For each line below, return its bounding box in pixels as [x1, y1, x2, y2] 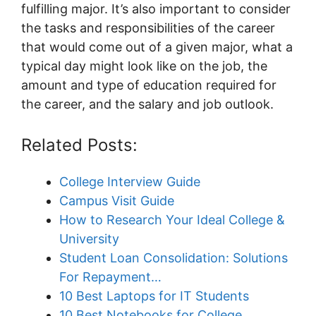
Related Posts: [21, 135, 138, 156]
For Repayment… [59, 269, 162, 285]
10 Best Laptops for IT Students [59, 288, 249, 304]
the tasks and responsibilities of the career [21, 20, 275, 36]
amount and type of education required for [21, 78, 276, 93]
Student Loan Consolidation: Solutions [59, 250, 288, 266]
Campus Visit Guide [59, 193, 174, 209]
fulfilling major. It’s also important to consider [21, 1, 291, 17]
